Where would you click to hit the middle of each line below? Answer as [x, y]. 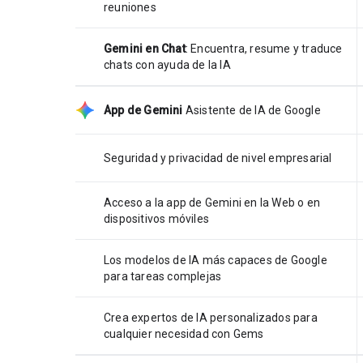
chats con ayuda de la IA [167, 64]
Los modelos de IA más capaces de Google [216, 260]
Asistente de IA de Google [253, 110]
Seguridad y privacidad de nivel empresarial [218, 158]
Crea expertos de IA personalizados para [211, 317]
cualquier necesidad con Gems [184, 333]
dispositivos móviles [156, 218]
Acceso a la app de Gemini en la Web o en [212, 202]
